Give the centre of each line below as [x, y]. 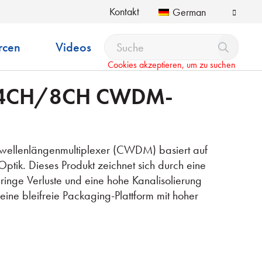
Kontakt [124, 11]
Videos [73, 47]
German [189, 12]
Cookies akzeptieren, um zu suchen [171, 65]
